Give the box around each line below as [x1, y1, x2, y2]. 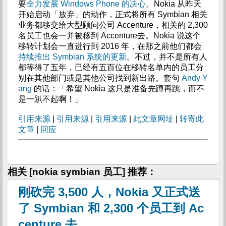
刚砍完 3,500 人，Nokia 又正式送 [18, 185, 200, 199]
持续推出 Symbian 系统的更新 [18, 52, 127, 61]
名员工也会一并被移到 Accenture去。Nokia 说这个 [18, 31, 201, 40]
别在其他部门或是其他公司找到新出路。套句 [18, 74, 182, 82]
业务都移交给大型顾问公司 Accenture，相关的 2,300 [18, 21, 208, 29]
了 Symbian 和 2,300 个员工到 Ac [18, 201, 204, 215]
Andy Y [181, 74, 208, 82]
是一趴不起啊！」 [18, 95, 83, 103]
